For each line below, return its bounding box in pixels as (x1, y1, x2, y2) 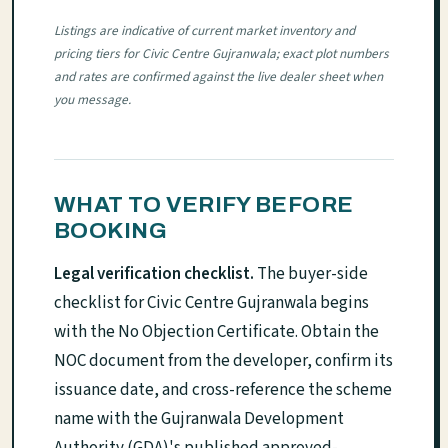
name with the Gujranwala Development (54, 406, 344, 431)
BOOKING (54, 217, 168, 243)
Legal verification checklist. (54, 261, 254, 286)
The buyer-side (254, 261, 368, 286)
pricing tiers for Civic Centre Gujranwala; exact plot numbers (54, 43, 389, 63)
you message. (54, 89, 131, 109)
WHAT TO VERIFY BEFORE (54, 191, 354, 217)
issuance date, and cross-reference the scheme (54, 377, 392, 402)
